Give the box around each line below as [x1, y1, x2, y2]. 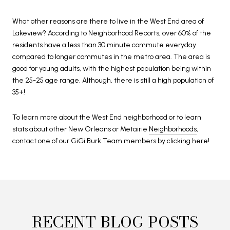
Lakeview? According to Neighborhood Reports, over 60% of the [12, 28, 211, 37]
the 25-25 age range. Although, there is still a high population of [12, 75, 214, 85]
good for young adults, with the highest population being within [12, 64, 211, 73]
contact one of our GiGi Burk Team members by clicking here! [12, 137, 209, 146]
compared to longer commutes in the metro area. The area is [12, 52, 210, 61]
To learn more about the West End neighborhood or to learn [12, 113, 201, 122]
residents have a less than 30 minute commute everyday [12, 40, 196, 49]
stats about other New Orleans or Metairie [12, 125, 149, 134]
